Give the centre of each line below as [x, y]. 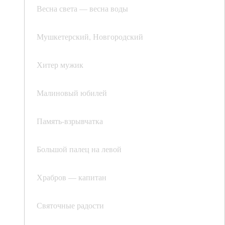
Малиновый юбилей [72, 93]
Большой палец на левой [79, 149]
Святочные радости [70, 205]
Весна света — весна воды [82, 9]
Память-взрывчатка [70, 121]
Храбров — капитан [72, 177]
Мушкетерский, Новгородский [90, 37]
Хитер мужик [60, 65]
